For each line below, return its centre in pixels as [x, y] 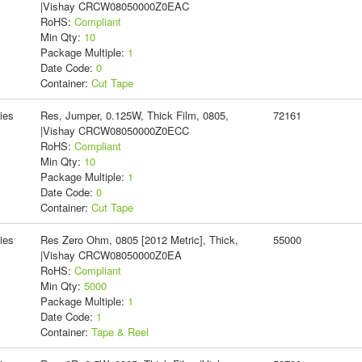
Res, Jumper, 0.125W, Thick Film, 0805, [134, 115]
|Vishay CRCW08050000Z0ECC [114, 130]
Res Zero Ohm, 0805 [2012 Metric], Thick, [139, 239]
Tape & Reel [120, 331]
